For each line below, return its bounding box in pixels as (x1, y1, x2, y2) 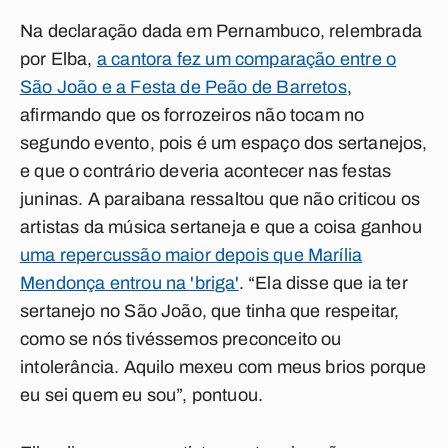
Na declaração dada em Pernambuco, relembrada (20, 21, 422, 41)
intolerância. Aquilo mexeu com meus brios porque (20, 357, 427, 377)
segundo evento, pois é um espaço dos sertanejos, (20, 133, 428, 153)
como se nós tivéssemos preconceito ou (20, 329, 342, 349)
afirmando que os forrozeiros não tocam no (20, 105, 365, 125)
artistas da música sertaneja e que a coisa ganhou (20, 217, 422, 237)
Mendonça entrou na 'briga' (20, 273, 239, 293)
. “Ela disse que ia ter (238, 273, 408, 293)
